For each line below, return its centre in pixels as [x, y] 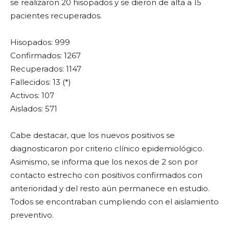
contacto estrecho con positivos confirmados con [106, 175]
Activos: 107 [32, 95]
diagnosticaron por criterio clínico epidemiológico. [107, 148]
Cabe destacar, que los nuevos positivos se [93, 135]
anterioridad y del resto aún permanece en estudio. [110, 188]
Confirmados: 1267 [45, 55]
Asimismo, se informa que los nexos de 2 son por [104, 162]
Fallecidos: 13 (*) [41, 82]
